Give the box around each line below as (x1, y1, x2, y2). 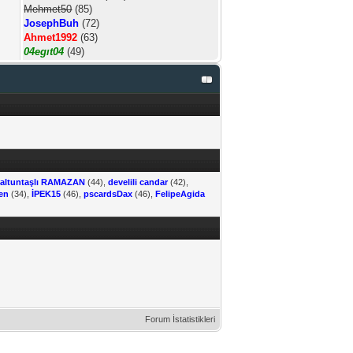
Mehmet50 (24, 3, 72, 15)
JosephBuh (24, 17, 80, 29)
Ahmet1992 (24, 32, 78, 43)
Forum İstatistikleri (145, 314, 216, 324)
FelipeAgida (155, 189, 206, 199)
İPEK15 (32, 189, 61, 199)
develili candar (108, 177, 169, 187)
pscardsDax (84, 189, 133, 199)
